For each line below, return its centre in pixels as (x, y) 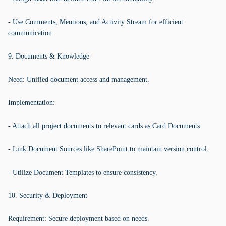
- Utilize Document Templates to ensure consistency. (83, 172)
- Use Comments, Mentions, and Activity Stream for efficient (96, 22)
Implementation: (32, 103)
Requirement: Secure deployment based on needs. (79, 219)
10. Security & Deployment (48, 195)
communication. (31, 33)
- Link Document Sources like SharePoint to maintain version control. (108, 149)
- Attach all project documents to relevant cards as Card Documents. (105, 126)
